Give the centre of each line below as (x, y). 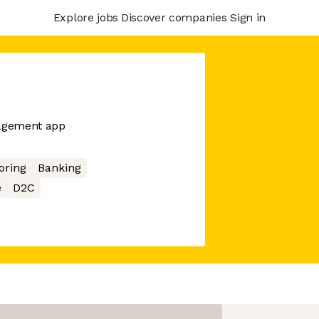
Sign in (248, 17)
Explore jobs (85, 17)
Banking (59, 168)
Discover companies (174, 17)
